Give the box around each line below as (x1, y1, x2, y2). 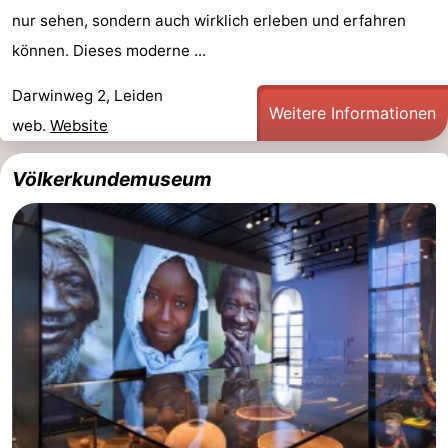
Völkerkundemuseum (12, 167, 212, 192)
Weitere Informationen (269, 103, 436, 124)
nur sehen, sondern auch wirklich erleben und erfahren (12, 11, 406, 31)
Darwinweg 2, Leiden (12, 86, 163, 106)
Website (50, 116, 108, 136)
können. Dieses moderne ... (12, 41, 206, 61)
